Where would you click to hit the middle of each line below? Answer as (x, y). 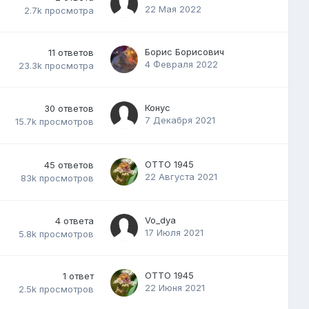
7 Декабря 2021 (180, 120)
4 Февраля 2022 (181, 64)
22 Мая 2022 (173, 9)
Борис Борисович (185, 51)
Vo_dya (160, 220)
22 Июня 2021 (175, 287)
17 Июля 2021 (174, 232)
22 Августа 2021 (181, 176)
